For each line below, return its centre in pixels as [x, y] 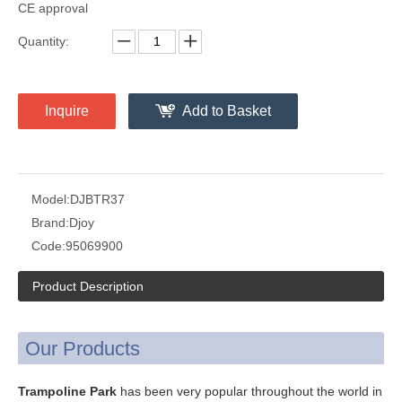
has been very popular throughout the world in [249, 391]
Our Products [83, 348]
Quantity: [44, 41]
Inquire [67, 110]
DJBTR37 [97, 199]
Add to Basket [227, 110]
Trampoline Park [67, 391]
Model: [51, 199]
